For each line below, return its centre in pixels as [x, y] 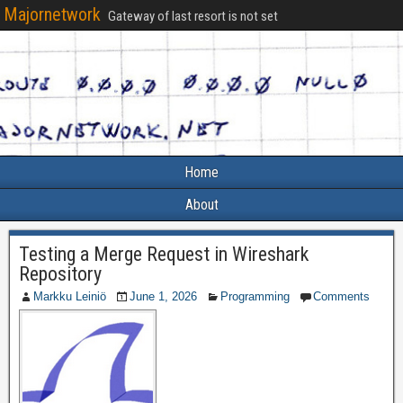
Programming [255, 296]
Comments [341, 296]
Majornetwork [52, 14]
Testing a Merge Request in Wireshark [164, 254]
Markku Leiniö [70, 296]
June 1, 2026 [163, 296]
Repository [60, 274]
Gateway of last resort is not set [193, 16]
